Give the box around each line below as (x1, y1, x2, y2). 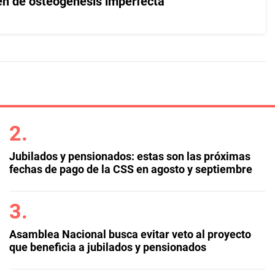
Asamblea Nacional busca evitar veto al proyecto (9, 228, 251, 241)
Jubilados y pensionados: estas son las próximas (9, 150, 250, 163)
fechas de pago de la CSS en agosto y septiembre (9, 163, 252, 176)
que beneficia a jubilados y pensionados (9, 241, 206, 254)
